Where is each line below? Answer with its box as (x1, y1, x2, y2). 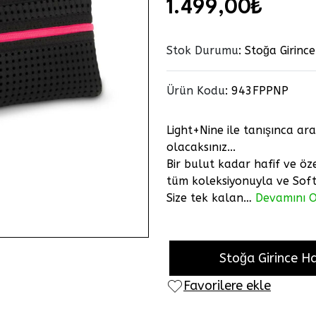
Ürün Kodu (166, 84, 225, 98)
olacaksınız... (166, 140, 236, 154)
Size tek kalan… (166, 191, 255, 205)
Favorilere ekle (183, 278, 271, 294)
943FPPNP (231, 84, 288, 98)
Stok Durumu (166, 44, 238, 58)
